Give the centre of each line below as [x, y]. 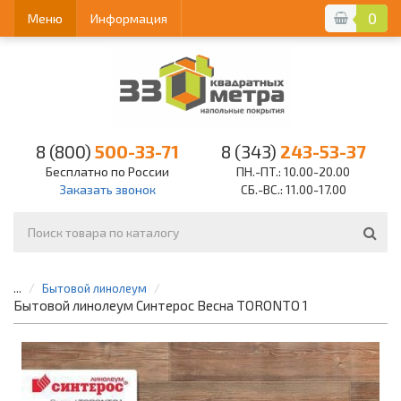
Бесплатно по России [108, 171]
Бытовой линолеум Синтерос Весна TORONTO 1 [161, 305]
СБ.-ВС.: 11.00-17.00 [293, 189]
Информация [129, 18]
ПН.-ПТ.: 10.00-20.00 [294, 171]
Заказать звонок [108, 189]
